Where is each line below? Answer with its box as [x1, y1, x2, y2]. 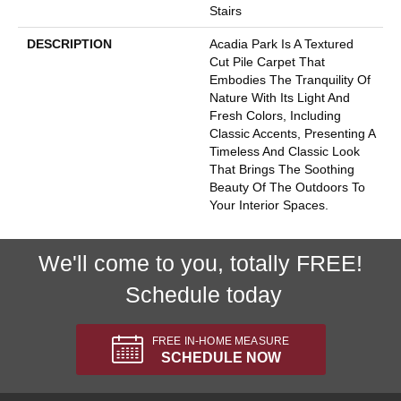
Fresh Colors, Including [209, 108, 341, 123]
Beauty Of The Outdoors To [209, 180, 365, 194]
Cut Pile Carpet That [209, 55, 325, 69]
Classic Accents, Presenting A [209, 126, 376, 141]
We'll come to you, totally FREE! [38, 251, 363, 276]
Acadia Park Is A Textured [209, 37, 354, 51]
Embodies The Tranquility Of [209, 73, 371, 87]
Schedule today [119, 282, 282, 307]
